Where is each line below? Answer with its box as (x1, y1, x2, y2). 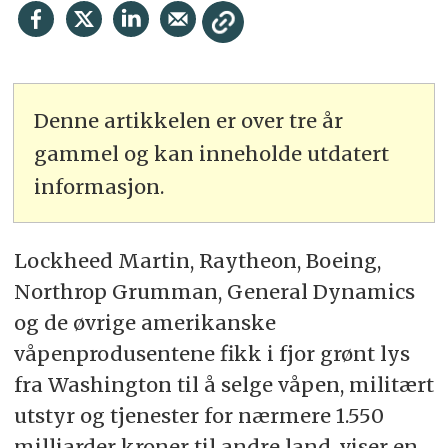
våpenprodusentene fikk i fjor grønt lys (13, 341, 410, 367)
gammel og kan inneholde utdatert (34, 140, 390, 166)
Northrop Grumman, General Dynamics (13, 279, 415, 305)
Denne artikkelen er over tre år (34, 107, 344, 133)
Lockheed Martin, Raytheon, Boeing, (13, 248, 381, 274)
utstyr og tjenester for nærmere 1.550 (13, 403, 384, 429)
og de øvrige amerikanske (13, 310, 276, 336)
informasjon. (34, 173, 165, 199)
